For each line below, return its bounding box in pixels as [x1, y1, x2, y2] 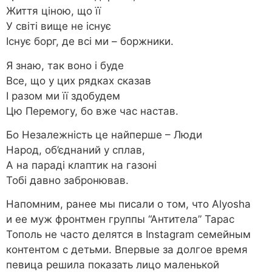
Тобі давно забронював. [6, 174, 129, 187]
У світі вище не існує [6, 20, 111, 33]
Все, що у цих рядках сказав [6, 74, 151, 87]
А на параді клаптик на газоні [6, 159, 157, 172]
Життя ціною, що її [6, 5, 101, 18]
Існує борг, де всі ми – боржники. [6, 35, 174, 48]
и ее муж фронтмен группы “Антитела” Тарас [6, 213, 234, 226]
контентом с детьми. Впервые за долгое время [6, 243, 248, 256]
